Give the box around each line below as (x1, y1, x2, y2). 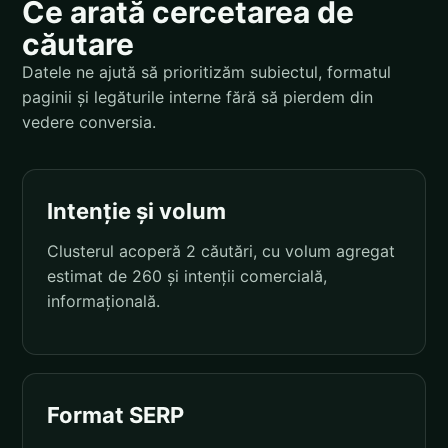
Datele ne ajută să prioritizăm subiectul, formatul (22, 61, 391, 82)
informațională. (47, 290, 160, 311)
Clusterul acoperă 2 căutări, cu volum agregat (47, 240, 395, 261)
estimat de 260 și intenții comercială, (47, 265, 327, 286)
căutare (22, 25, 134, 62)
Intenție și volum (47, 197, 226, 224)
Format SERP (47, 401, 184, 428)
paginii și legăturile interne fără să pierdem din (22, 86, 373, 107)
